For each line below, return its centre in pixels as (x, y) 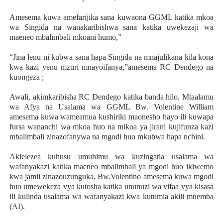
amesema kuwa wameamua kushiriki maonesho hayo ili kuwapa (111, 116)
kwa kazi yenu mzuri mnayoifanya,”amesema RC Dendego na (111, 67)
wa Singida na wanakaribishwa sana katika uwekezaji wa (111, 27)
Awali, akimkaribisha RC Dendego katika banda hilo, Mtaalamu (111, 97)
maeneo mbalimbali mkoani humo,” (65, 37)
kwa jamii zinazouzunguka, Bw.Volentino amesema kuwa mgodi (111, 176)
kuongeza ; (26, 77)
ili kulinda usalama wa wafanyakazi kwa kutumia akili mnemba (111, 196)
